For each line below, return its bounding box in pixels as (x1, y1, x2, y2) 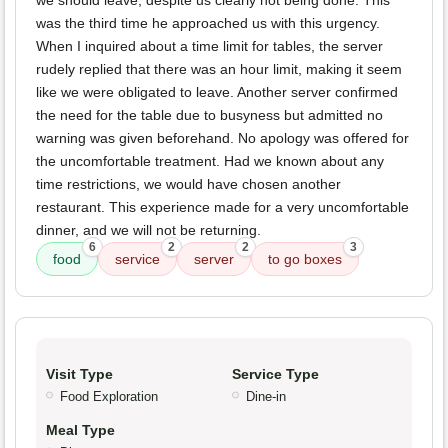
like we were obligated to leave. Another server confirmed (36, 84, 398, 101)
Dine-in (246, 389, 286, 405)
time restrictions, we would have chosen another (36, 176, 341, 193)
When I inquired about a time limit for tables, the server (36, 38, 383, 55)
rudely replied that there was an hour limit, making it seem (36, 61, 402, 78)
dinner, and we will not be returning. (36, 222, 261, 239)
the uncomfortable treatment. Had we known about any (36, 153, 384, 170)
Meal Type (46, 422, 115, 439)
